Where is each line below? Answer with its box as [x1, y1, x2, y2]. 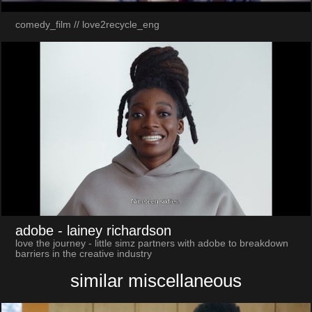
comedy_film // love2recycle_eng [15, 19, 159, 31]
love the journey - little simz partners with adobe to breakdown [15, 237, 288, 249]
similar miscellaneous [70, 270, 242, 292]
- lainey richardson [57, 222, 171, 238]
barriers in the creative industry [15, 248, 152, 259]
